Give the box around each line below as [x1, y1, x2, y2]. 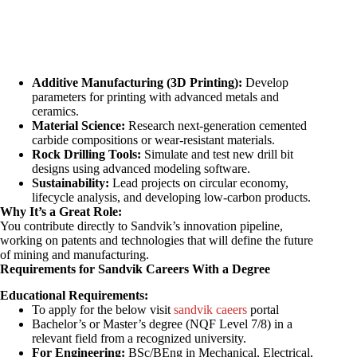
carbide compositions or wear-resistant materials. [32, 132, 275, 147]
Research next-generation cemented [125, 118, 307, 132]
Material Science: [32, 118, 125, 132]
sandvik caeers [174, 302, 247, 316]
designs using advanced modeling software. [32, 161, 250, 175]
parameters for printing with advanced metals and [32, 89, 279, 104]
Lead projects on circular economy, [109, 175, 288, 190]
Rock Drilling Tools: [32, 147, 141, 161]
